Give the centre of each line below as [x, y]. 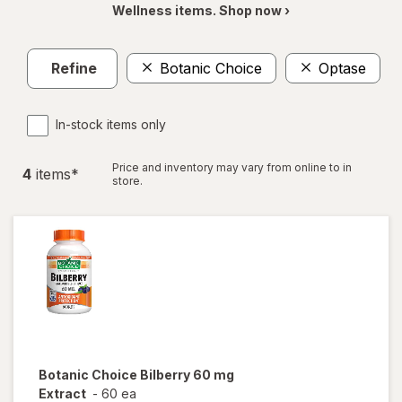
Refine [74, 69]
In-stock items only [111, 124]
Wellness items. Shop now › [201, 10]
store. [127, 180]
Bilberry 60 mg [187, 374]
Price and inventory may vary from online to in [232, 167]
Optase [342, 69]
